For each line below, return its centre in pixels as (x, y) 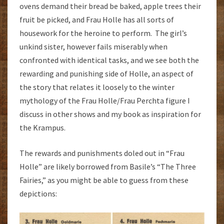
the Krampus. (42, 127)
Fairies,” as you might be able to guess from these (104, 180)
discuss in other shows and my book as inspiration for (110, 114)
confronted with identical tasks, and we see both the (109, 60)
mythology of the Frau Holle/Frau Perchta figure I (105, 100)
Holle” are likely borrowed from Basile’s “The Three (108, 166)
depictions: (38, 193)
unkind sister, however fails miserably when (93, 46)
